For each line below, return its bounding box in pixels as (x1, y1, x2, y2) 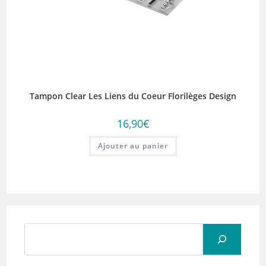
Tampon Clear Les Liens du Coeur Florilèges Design (30, 90, 236, 102)
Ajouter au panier (98, 141, 168, 151)
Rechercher (132, 224, 178, 236)
